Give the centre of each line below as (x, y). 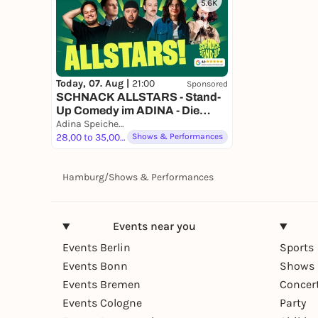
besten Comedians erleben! (130, 124)
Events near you (154, 226)
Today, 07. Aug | (94, 84)
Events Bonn (95, 266)
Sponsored (207, 83)
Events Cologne (102, 303)
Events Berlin (97, 248)
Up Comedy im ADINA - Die (128, 111)
